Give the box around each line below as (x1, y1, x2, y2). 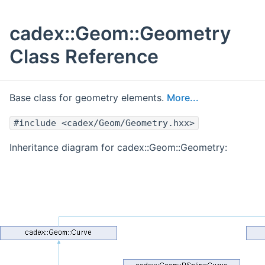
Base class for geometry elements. (9, 92, 167, 104)
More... (167, 92, 199, 104)
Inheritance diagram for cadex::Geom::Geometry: (9, 141, 227, 154)
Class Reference (9, 45, 159, 69)
